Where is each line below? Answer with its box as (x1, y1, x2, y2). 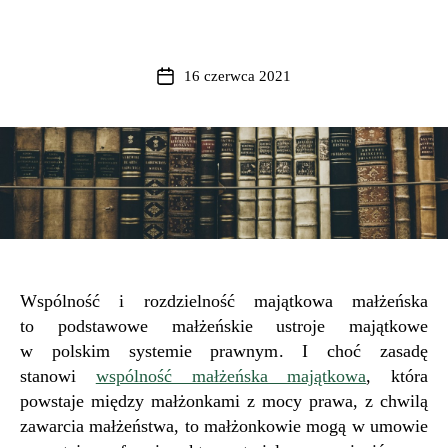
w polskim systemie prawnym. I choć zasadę (20, 341, 428, 361)
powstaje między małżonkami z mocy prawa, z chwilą (20, 391, 428, 411)
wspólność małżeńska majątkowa (95, 366, 367, 386)
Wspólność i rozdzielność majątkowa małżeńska (20, 291, 428, 311)
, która (366, 366, 428, 386)
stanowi (20, 366, 96, 386)
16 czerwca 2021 (184, 68, 291, 84)
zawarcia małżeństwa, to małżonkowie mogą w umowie (20, 416, 428, 436)
